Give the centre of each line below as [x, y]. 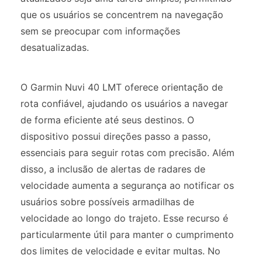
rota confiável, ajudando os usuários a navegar [124, 103]
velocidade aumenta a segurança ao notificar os [127, 185]
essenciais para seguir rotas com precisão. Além [127, 152]
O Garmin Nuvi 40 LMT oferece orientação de [122, 87]
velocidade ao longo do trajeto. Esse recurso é [124, 218]
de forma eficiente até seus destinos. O [107, 120]
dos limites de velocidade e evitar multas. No [120, 251]
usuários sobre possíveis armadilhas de [107, 201]
